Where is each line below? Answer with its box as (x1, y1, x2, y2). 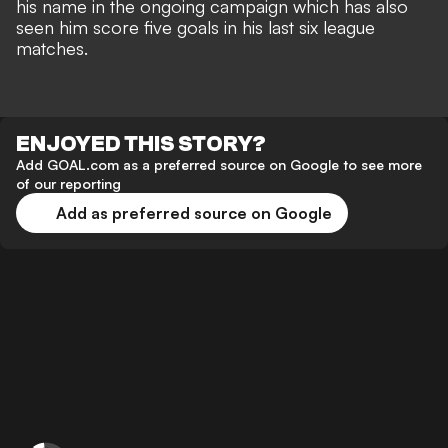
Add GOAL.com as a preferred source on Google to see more (16, 156, 422, 174)
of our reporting (16, 175, 121, 193)
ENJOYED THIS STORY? (16, 131, 266, 158)
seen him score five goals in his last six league (16, 16, 375, 39)
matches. (16, 37, 88, 60)
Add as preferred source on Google (56, 203, 332, 224)
